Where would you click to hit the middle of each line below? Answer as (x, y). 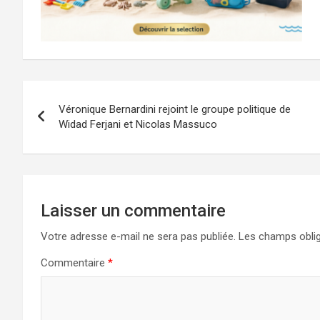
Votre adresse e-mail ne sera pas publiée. (138, 237)
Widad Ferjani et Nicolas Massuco (138, 125)
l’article (60, 153)
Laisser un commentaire (133, 211)
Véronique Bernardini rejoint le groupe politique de (175, 110)
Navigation (77, 95)
